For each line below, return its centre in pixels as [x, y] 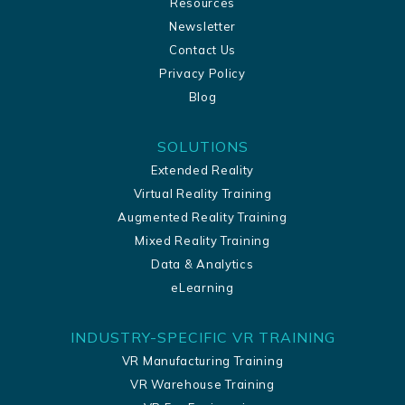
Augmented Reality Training [202, 217]
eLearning [202, 287]
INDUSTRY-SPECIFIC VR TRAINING [202, 337]
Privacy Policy [202, 73]
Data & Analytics [202, 264]
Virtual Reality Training [202, 193]
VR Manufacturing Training [202, 360]
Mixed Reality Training [202, 240]
